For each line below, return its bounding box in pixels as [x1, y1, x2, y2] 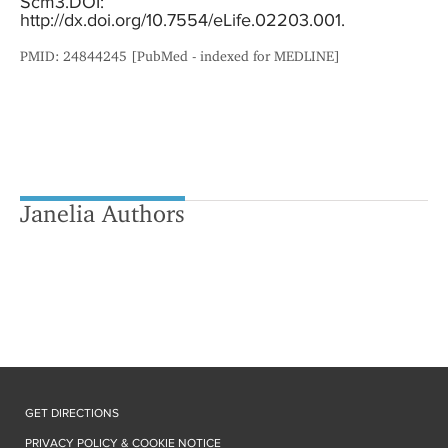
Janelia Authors [20, 199, 185, 229]
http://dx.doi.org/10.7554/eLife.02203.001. [20, 10, 345, 31]
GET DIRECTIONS [25, 406, 119, 420]
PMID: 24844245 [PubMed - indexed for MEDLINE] [20, 48, 340, 65]
